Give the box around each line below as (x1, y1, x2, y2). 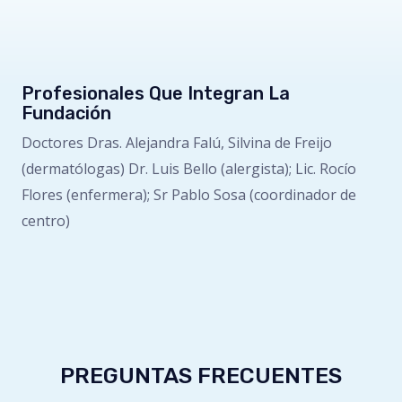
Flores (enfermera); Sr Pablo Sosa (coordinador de (22, 185, 356, 205)
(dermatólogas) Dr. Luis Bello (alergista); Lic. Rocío (22, 159, 356, 179)
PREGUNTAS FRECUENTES (60, 363, 342, 389)
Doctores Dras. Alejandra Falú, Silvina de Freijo (22, 133, 332, 153)
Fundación (22, 102, 111, 125)
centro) (22, 211, 70, 232)
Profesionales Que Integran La (22, 83, 290, 105)
